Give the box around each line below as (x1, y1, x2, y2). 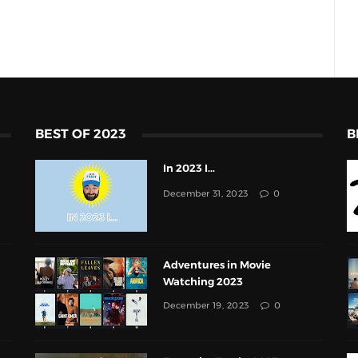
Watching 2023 (163, 276, 243, 288)
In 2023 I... (163, 163, 215, 174)
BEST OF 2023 (35, 127, 126, 141)
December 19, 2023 (163, 301, 249, 311)
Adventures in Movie (163, 260, 271, 271)
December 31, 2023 (163, 189, 249, 199)
